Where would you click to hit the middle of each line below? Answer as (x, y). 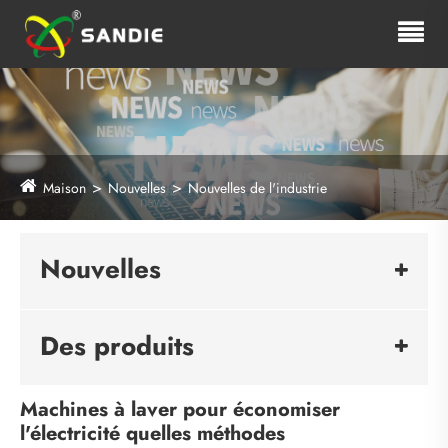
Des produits (117, 345)
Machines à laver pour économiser (180, 410)
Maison (64, 187)
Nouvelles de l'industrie (257, 187)
